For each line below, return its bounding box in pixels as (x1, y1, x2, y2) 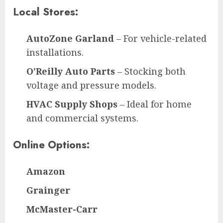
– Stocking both (115, 65, 186, 77)
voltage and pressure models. (26, 79, 156, 91)
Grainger (26, 184, 70, 196)
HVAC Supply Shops (26, 98, 117, 110)
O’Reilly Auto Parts (26, 65, 115, 77)
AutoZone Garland (26, 32, 114, 44)
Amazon (26, 165, 65, 177)
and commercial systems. (26, 111, 138, 124)
